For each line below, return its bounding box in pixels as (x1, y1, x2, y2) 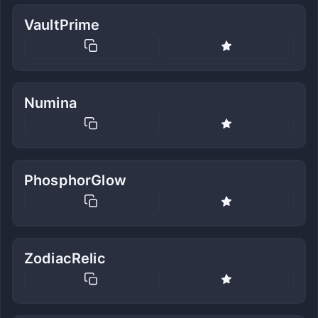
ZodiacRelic (24, 249, 106, 267)
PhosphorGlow (24, 172, 126, 190)
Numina (24, 94, 77, 111)
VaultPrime (24, 16, 100, 33)
